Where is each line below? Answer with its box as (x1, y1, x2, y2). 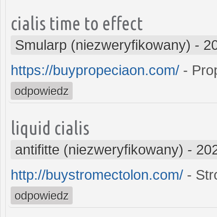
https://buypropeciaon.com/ (11, 62, 179, 78)
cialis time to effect (11, 12, 143, 33)
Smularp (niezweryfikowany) (15, 37, 191, 53)
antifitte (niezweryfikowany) (15, 141, 184, 157)
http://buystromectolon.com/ (11, 167, 183, 183)
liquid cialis (11, 117, 89, 138)
